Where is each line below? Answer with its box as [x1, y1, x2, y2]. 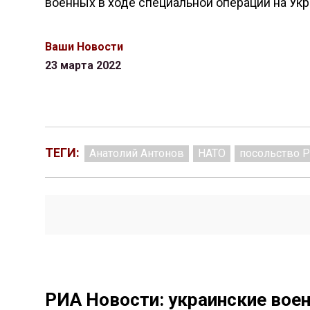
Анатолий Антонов [89, 147, 184, 160]
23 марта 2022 [44, 59, 121, 72]
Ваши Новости [44, 40, 123, 53]
